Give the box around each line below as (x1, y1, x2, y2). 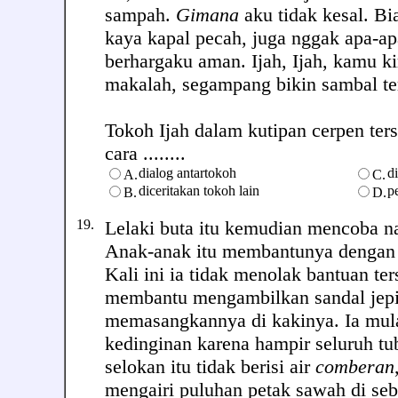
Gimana (176, 4, 239, 26)
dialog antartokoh (139, 165, 236, 180)
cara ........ (105, 142, 186, 164)
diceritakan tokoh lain (139, 183, 259, 198)
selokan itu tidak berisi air (105, 355, 315, 378)
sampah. (105, 4, 176, 26)
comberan (315, 355, 394, 378)
